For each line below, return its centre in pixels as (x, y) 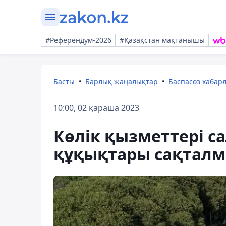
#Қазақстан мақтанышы (162, 40)
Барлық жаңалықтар (122, 81)
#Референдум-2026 (78, 40)
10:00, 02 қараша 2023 (96, 108)
